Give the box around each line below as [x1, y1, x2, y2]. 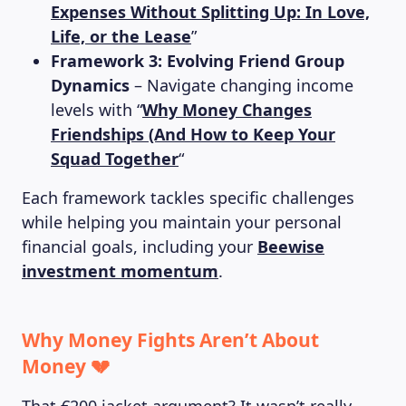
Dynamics [51, 74, 130, 96]
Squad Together [51, 148, 179, 169]
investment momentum [22, 260, 218, 282]
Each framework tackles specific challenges [22, 187, 354, 208]
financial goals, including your [22, 236, 257, 257]
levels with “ [51, 99, 142, 121]
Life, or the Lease [51, 25, 191, 47]
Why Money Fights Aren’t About [22, 327, 319, 353]
